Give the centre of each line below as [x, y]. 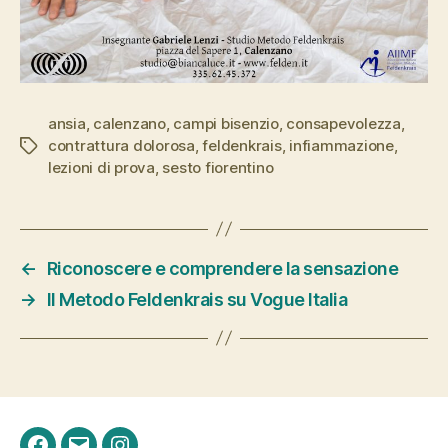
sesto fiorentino [218, 167]
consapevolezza [343, 123]
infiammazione [341, 145]
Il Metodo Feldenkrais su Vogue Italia [197, 299]
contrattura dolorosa [121, 145]
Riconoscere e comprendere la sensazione [222, 268]
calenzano [129, 123]
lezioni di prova [101, 167]
